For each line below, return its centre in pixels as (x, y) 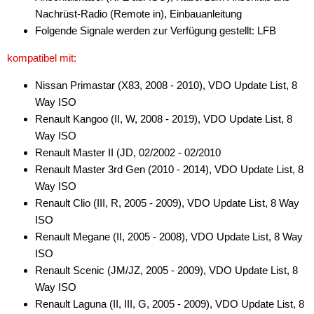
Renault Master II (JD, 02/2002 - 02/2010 (128, 152)
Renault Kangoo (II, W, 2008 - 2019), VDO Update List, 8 (164, 119)
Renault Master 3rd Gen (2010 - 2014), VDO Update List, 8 (169, 169)
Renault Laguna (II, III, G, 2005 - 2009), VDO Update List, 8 (170, 304)
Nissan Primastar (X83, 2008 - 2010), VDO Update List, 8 (166, 85)
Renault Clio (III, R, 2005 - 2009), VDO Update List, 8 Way (167, 203)
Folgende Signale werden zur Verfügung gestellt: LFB (156, 30)
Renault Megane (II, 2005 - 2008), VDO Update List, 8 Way (169, 237)
